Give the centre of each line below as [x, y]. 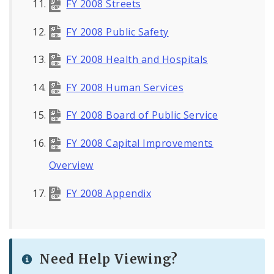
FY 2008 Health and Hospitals [137, 60]
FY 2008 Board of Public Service [142, 115]
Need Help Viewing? [109, 259]
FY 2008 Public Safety [117, 31]
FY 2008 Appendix [109, 193]
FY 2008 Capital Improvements [140, 143]
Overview [71, 165]
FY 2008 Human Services [125, 87]
